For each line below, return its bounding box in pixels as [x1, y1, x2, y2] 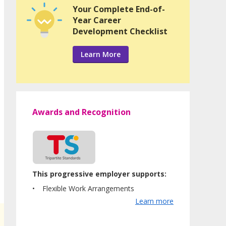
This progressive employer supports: [32, 168, 166, 179]
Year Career [73, 15, 121, 26]
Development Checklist [73, 26, 167, 37]
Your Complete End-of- [73, 4, 165, 15]
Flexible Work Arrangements [42, 183, 134, 193]
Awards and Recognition [32, 106, 131, 118]
